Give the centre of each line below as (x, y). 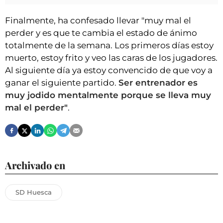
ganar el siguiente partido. (62, 83)
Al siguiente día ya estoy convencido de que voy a (109, 70)
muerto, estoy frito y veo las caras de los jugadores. (111, 58)
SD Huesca (34, 192)
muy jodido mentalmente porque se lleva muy (108, 95)
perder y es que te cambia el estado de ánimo (101, 33)
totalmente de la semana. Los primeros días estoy (109, 46)
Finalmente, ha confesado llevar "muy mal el (98, 21)
